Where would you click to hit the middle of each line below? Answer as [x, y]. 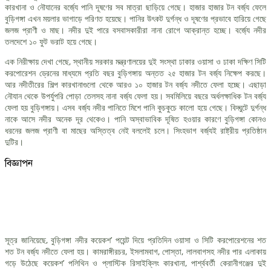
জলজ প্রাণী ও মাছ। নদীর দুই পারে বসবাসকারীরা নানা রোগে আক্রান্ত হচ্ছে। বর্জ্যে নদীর [135, 30]
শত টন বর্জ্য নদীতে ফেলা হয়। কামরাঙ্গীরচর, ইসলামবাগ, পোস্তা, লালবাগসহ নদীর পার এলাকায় [135, 251]
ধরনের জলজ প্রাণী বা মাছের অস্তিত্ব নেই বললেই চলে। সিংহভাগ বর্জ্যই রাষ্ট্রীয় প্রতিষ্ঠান [135, 130]
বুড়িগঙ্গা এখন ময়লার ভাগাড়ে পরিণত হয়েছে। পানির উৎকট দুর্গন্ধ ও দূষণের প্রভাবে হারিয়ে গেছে [135, 18]
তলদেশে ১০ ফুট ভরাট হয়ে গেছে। [51, 41]
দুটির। [14, 142]
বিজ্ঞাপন [19, 163]
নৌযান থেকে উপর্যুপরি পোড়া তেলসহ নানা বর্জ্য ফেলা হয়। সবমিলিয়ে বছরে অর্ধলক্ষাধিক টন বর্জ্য [135, 96]
